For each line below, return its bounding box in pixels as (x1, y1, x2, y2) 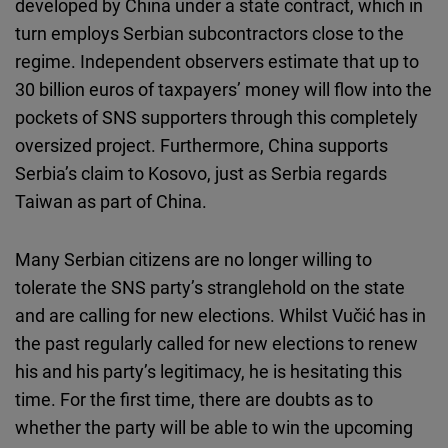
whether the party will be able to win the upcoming (15, 415, 413, 440)
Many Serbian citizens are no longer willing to (15, 247, 372, 272)
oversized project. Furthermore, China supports (15, 133, 388, 158)
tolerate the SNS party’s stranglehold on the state (15, 275, 405, 300)
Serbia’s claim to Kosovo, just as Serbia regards (15, 161, 387, 186)
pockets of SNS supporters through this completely (15, 105, 418, 130)
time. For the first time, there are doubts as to (15, 387, 373, 412)
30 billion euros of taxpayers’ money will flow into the (15, 77, 432, 102)
